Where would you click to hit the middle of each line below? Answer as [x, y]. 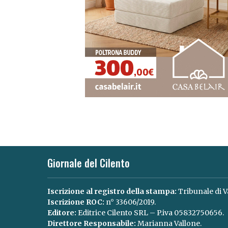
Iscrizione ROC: [76, 202]
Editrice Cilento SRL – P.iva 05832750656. [150, 213]
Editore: [62, 213]
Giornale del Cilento [88, 163]
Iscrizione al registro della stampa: [112, 192]
